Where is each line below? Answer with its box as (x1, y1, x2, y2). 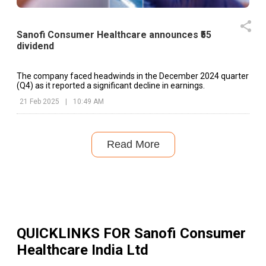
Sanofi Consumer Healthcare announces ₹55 (17, 28, 211, 40)
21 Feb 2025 (20, 97, 59, 106)
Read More (106, 138, 160, 150)
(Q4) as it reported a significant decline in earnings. (17, 80, 205, 90)
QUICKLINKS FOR (17, 225, 134, 242)
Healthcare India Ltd (17, 242, 148, 259)
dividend (17, 40, 54, 52)
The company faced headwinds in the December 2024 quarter (17, 71, 249, 81)
